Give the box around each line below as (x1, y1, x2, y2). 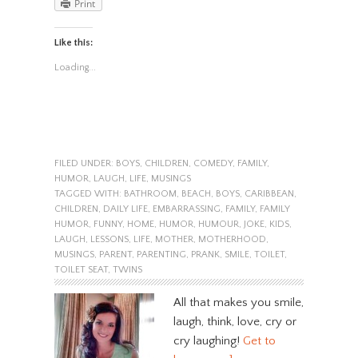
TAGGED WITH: (54, 189, 124, 200)
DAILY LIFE (102, 204, 148, 215)
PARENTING (136, 249, 186, 261)
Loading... (54, 62, 96, 74)
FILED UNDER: (54, 158, 116, 169)
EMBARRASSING (152, 204, 221, 215)
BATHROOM (123, 189, 177, 200)
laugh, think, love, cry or (173, 315, 296, 329)
